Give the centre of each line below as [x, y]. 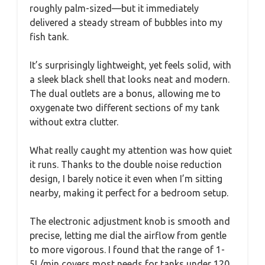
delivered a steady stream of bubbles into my [126, 22]
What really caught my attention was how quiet [131, 150]
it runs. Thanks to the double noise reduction [126, 164]
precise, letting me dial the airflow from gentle [128, 235]
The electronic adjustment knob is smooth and [130, 221]
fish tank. [49, 37]
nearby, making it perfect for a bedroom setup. [129, 193]
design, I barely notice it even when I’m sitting [126, 179]
